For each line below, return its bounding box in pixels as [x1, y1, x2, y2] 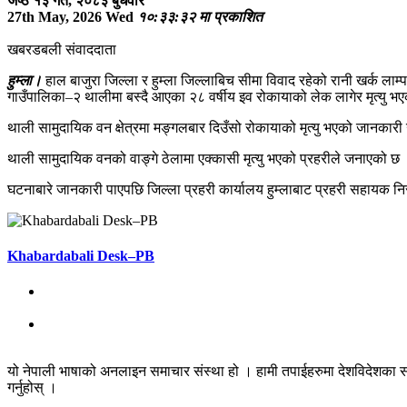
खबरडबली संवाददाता [7, 41, 116, 57]
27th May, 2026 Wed [7, 8, 134, 25]
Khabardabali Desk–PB [7, 248, 154, 264]
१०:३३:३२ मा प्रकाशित [137, 8, 263, 25]
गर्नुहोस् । [7, 380, 57, 396]
